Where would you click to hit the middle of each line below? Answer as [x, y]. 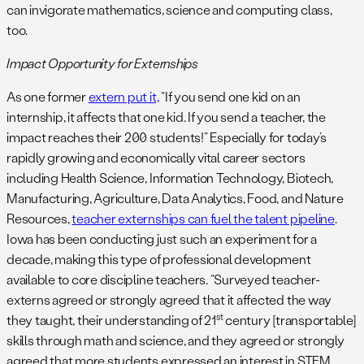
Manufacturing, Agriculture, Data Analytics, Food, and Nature [175, 198]
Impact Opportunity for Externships [102, 63]
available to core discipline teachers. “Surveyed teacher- [163, 279]
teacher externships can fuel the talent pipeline [203, 219]
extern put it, [123, 97]
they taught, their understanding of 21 [111, 320]
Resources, [39, 219]
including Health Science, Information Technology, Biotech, [170, 178]
